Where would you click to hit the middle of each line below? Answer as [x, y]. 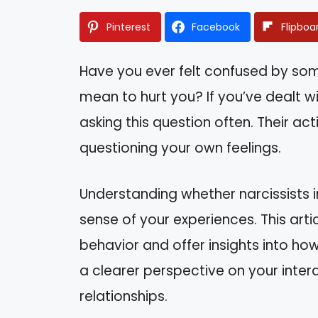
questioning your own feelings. [180, 148]
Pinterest [128, 27]
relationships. [124, 296]
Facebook [216, 27]
